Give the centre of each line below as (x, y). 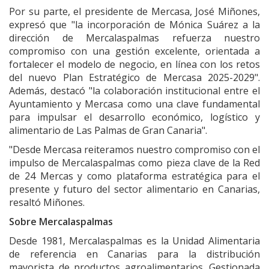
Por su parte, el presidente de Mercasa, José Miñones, (134, 12)
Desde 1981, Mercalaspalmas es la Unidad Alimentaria (134, 241)
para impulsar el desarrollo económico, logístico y (134, 117)
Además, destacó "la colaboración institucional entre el (134, 91)
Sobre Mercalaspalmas (61, 222)
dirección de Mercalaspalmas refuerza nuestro (134, 38)
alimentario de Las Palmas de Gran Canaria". (108, 131)
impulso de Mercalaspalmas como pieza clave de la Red (134, 163)
